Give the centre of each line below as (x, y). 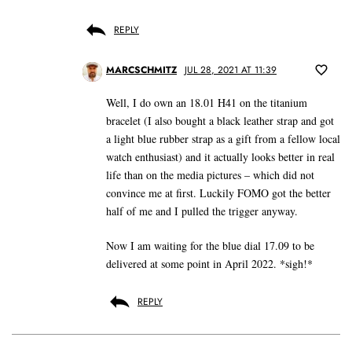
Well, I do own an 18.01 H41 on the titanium (207, 103)
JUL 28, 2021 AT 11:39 (231, 70)
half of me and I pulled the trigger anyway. (202, 211)
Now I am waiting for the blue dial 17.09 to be (210, 246)
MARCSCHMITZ (141, 70)
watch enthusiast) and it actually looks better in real (220, 157)
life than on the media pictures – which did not (210, 175)
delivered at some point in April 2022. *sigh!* (209, 264)
